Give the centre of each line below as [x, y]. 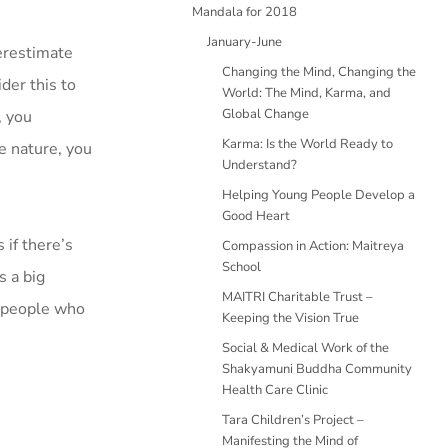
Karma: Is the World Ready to [307, 144]
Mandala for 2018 [244, 12]
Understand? [259, 165]
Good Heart [256, 216]
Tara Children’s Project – [293, 420]
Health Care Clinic [275, 390]
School [241, 267]
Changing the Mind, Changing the [319, 72]
